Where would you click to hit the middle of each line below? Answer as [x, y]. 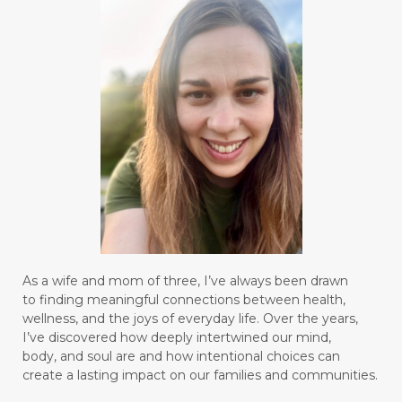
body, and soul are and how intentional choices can [183, 357]
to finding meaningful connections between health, [186, 300]
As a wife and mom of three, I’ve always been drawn [187, 281]
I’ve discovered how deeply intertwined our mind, [177, 338]
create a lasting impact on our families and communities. [200, 376]
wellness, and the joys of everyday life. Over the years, [190, 319]
